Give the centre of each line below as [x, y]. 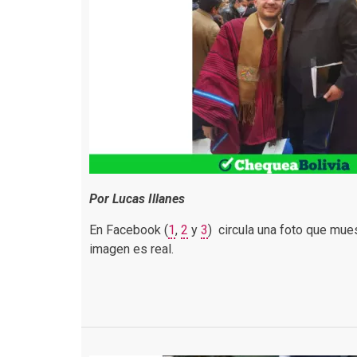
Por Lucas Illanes [137, 199]
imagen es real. [131, 249]
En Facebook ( [129, 230]
